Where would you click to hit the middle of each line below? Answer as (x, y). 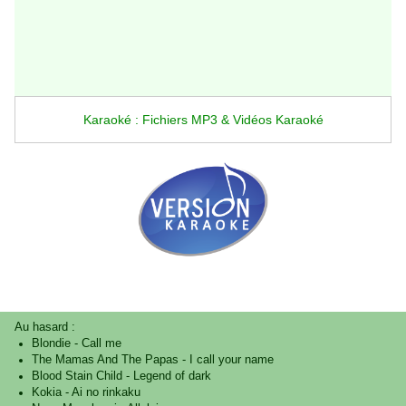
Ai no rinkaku (106, 393)
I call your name (231, 360)
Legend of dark (172, 377)
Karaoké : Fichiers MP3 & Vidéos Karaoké (203, 120)
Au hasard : (45, 328)
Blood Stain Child (77, 377)
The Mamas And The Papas (105, 360)
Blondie (51, 344)
